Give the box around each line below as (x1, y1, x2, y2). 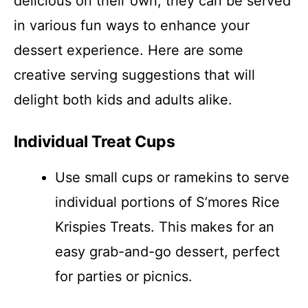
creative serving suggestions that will (14, 67, 255, 83)
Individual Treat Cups (14, 132, 175, 151)
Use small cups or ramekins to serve (55, 169, 289, 186)
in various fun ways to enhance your (14, 17, 250, 34)
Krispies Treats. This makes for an (55, 219, 274, 235)
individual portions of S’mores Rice (55, 194, 280, 210)
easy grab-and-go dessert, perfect (55, 243, 280, 260)
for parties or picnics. (55, 268, 192, 285)
